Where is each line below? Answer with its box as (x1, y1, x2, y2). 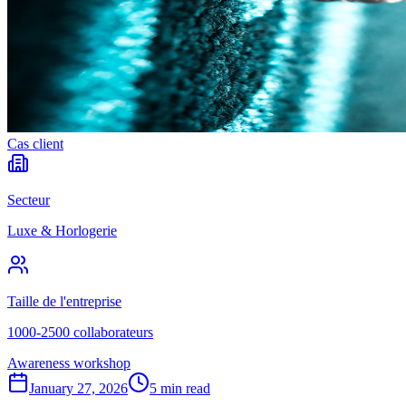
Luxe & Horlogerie (7, 222, 117, 238)
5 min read (150, 380, 210, 396)
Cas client (7, 135, 63, 151)
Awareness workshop (7, 354, 130, 371)
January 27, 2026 (29, 380, 128, 396)
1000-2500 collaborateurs (7, 324, 153, 340)
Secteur (7, 191, 50, 208)
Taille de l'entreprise (7, 293, 121, 309)
